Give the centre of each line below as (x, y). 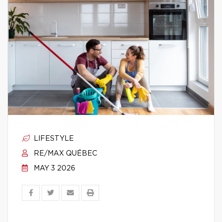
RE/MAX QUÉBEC (64, 154)
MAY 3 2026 (54, 168)
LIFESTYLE (53, 139)
